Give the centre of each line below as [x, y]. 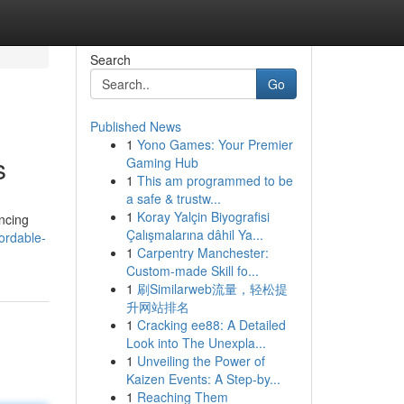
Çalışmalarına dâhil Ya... [194, 234]
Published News [135, 126]
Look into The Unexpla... [196, 343]
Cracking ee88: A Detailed [211, 325]
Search [110, 60]
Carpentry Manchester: [202, 252]
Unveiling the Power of [201, 361]
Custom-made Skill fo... [192, 271]
